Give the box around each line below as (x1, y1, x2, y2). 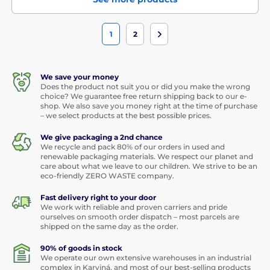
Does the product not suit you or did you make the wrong (40, 82, 250, 92)
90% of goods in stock (40, 243, 122, 253)
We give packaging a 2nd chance (40, 133, 163, 142)
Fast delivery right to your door (40, 193, 156, 202)
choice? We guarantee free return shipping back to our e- (40, 92, 247, 101)
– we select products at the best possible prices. (40, 111, 212, 121)
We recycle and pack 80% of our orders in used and (40, 142, 225, 152)
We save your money (40, 72, 119, 82)
